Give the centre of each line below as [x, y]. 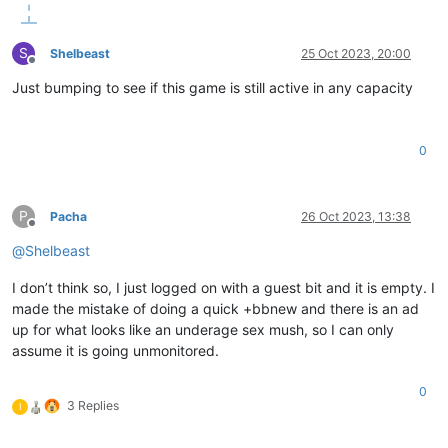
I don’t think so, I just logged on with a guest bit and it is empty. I [223, 287]
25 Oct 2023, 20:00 [356, 53]
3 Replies [93, 405]
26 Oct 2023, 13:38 [356, 216]
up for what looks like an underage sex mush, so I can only [203, 329]
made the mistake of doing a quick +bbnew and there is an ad [215, 308]
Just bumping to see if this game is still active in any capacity [212, 87]
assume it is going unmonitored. [115, 350]
